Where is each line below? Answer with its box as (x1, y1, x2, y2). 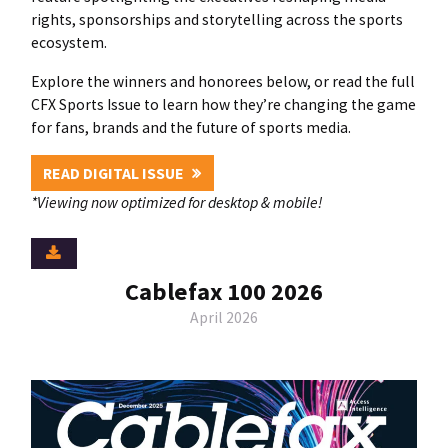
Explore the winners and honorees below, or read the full (30, 71, 415, 91)
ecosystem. (30, 33, 107, 53)
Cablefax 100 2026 (125, 275, 323, 307)
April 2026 (190, 307, 258, 327)
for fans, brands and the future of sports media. (30, 117, 351, 137)
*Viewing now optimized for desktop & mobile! (30, 193, 322, 213)
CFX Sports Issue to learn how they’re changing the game (30, 94, 416, 114)
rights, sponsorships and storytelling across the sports (30, 10, 403, 30)
